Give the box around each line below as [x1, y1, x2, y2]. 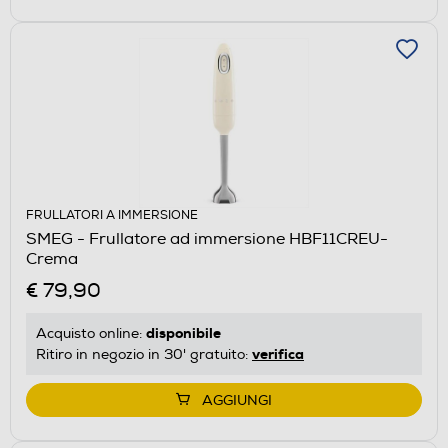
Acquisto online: [36, 324, 146, 342]
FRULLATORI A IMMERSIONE [26, 207, 198, 223]
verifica [252, 344, 304, 363]
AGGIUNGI [202, 391, 272, 409]
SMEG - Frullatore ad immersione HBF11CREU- [26, 228, 388, 249]
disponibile [146, 323, 221, 342]
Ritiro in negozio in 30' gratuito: [36, 345, 252, 363]
